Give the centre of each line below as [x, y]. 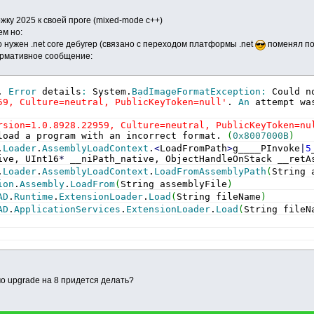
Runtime [34, 196]
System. [110, 91]
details [59, 91]
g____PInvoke [267, 148]
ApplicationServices [68, 209]
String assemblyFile [174, 184]
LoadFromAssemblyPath [211, 171]
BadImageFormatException [197, 91]
